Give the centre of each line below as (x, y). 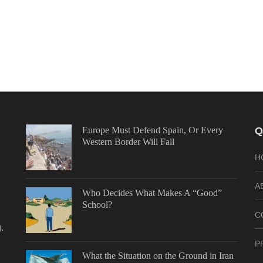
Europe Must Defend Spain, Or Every (152, 130)
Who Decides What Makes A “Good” (152, 193)
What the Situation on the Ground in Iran (158, 256)
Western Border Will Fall (128, 142)
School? (97, 205)
